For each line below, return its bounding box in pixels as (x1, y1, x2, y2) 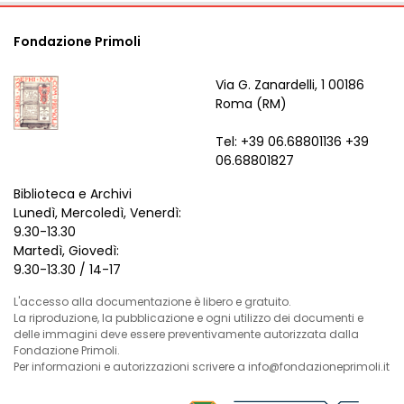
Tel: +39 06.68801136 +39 (216, 133, 369, 151)
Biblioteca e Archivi (14, 185, 132, 203)
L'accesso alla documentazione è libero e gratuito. (14, 294, 291, 309)
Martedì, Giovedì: (14, 242, 119, 260)
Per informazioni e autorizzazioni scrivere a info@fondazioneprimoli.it (14, 359, 390, 374)
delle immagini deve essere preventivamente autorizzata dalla (14, 326, 359, 342)
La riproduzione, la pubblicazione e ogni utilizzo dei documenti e (14, 310, 363, 326)
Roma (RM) (216, 95, 287, 113)
